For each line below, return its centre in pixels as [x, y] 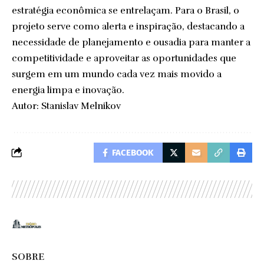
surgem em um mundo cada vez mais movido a [117, 74]
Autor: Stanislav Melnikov [66, 106]
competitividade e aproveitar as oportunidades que [124, 58]
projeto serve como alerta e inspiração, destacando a [128, 27]
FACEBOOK [133, 153]
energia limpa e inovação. [68, 90]
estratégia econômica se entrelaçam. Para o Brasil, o [126, 11]
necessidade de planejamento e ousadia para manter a [131, 42]
